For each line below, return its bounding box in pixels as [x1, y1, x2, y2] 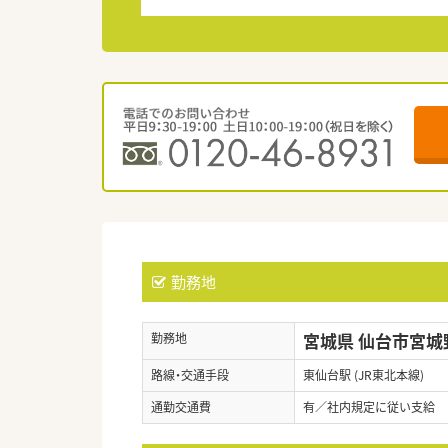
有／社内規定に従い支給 [303, 397, 435, 416]
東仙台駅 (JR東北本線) [303, 365, 424, 384]
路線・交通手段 [151, 365, 229, 384]
